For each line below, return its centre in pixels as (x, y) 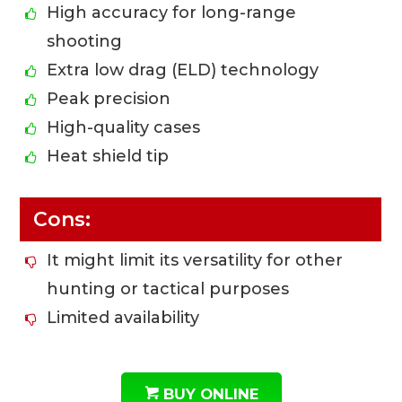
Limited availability (123, 317)
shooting (85, 41)
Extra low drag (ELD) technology (183, 70)
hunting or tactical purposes (168, 288)
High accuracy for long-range (172, 12)
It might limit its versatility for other (195, 260)
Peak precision (109, 98)
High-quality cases (124, 127)
